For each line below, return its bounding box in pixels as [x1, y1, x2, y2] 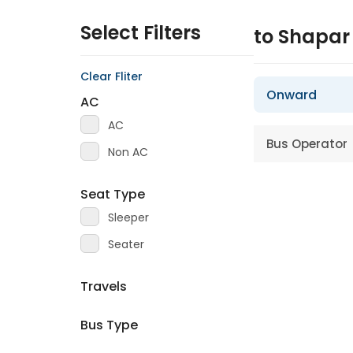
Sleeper [108, 210, 149, 225]
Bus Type [80, 316, 138, 334]
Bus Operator [266, 136, 347, 152]
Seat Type [80, 185, 145, 203]
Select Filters [80, 20, 201, 46]
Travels [80, 277, 127, 295]
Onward [266, 86, 317, 104]
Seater [108, 236, 144, 252]
